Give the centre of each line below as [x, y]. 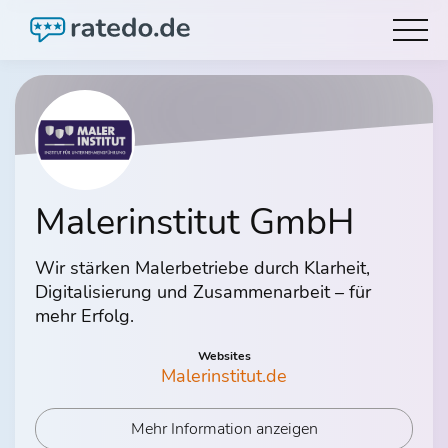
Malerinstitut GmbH [194, 222]
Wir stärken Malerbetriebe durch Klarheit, [202, 268]
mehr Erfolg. [84, 316]
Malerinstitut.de [224, 376]
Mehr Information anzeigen [224, 429]
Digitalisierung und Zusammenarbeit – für [203, 292]
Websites [224, 356]
